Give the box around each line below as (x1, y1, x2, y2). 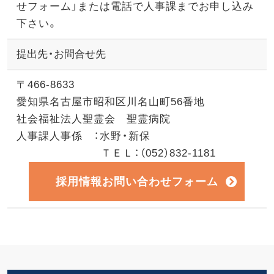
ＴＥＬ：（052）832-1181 (16, 147, 216, 159)
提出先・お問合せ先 (16, 48, 106, 60)
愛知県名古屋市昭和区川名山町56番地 (16, 95, 205, 108)
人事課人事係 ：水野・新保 (16, 130, 150, 142)
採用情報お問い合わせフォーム (55, 174, 218, 188)
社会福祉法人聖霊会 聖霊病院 (16, 113, 171, 125)
